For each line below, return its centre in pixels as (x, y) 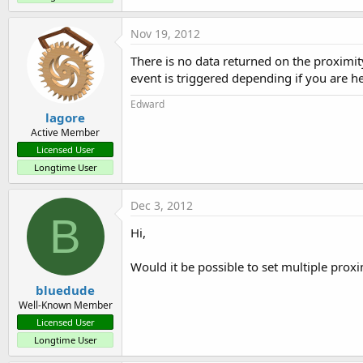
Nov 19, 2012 (165, 33)
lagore (65, 118)
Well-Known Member (65, 305)
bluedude (65, 290)
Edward (147, 104)
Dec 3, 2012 (162, 206)
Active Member (65, 133)
